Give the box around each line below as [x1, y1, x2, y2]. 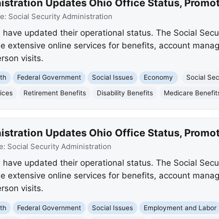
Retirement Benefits [23, 88, 87, 97]
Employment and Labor [144, 203, 217, 212]
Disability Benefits [97, 88, 153, 97]
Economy [144, 73, 174, 82]
